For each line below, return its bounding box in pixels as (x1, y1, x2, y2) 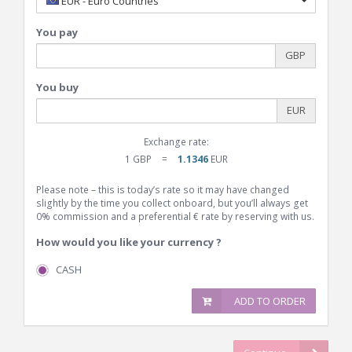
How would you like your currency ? (36, 235, 222, 249)
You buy (36, 80, 79, 94)
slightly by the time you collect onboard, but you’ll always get (36, 196, 308, 210)
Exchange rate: (143, 135, 209, 148)
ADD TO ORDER (234, 293, 306, 308)
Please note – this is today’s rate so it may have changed (36, 183, 289, 196)
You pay (36, 25, 78, 39)
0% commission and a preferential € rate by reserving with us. (36, 210, 314, 223)
